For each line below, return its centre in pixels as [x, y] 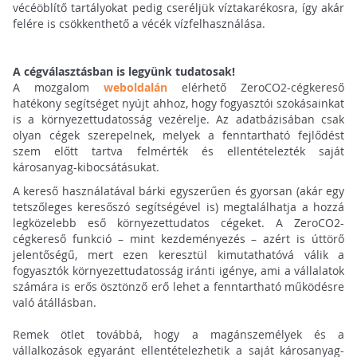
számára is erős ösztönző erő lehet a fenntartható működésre [178, 287]
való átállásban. [54, 303]
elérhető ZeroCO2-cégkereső [256, 88]
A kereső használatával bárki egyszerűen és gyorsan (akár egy [178, 191]
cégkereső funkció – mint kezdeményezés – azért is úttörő [178, 239]
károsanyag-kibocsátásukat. [86, 167]
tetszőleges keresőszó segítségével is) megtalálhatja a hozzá [178, 207]
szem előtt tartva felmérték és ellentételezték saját [178, 151]
